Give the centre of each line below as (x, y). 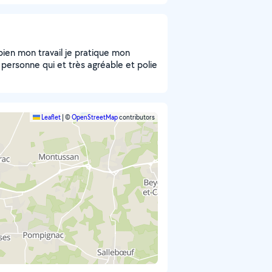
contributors (136, 117)
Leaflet (50, 117)
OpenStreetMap (95, 117)
